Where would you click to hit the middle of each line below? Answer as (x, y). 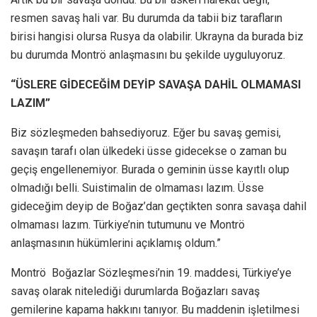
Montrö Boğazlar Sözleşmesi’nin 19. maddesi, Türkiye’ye (151, 272)
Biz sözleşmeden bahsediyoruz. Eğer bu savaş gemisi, (146, 132)
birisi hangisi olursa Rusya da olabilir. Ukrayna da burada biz (157, 36)
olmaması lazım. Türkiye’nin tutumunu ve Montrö (128, 224)
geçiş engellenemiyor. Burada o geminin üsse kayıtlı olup (150, 169)
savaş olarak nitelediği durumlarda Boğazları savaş (135, 291)
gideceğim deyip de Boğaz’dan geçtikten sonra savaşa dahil (158, 206)
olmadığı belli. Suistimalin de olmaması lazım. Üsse (137, 188)
